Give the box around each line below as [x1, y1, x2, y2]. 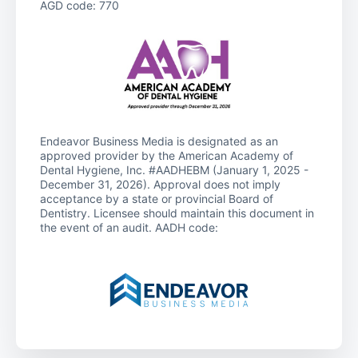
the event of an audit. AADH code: [40, 220, 218, 234]
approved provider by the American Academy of [40, 148, 293, 162]
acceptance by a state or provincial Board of [40, 191, 273, 205]
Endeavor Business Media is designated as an [40, 133, 278, 148]
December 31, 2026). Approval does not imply [40, 177, 280, 191]
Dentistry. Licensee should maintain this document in [40, 205, 314, 220]
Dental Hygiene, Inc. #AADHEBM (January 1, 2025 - [40, 162, 308, 177]
